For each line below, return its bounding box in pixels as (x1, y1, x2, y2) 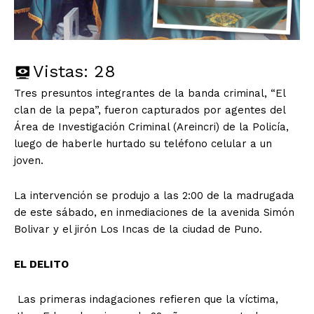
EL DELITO (14, 258, 69, 271)
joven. (14, 154, 43, 168)
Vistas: (33, 62, 88, 82)
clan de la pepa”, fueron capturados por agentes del (14, 104, 285, 117)
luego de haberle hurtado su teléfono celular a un (14, 137, 272, 151)
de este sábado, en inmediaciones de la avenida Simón (14, 206, 294, 219)
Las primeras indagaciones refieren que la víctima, (14, 293, 278, 306)
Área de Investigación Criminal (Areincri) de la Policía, (14, 121, 289, 134)
